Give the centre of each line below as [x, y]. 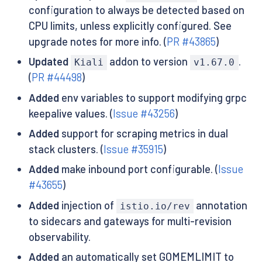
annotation [221, 205]
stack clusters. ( [66, 149]
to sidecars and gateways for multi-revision [130, 221]
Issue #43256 [144, 113]
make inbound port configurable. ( [138, 169]
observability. [59, 237]
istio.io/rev [155, 206]
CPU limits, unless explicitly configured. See [130, 26]
